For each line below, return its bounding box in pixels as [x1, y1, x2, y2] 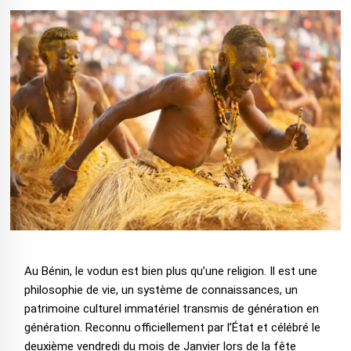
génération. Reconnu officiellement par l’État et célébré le [24, 320, 320, 335]
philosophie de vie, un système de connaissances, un [24, 283, 298, 298]
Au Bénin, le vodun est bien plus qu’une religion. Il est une [24, 264, 317, 279]
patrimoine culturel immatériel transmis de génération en [24, 302, 319, 317]
